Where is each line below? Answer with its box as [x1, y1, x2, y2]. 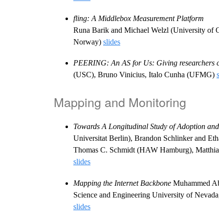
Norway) [73, 38, 103, 46]
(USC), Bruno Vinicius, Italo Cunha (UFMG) [73, 70, 217, 79]
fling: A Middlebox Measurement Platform [73, 14, 204, 23]
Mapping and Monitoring [54, 93, 186, 111]
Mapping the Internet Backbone [73, 178, 171, 187]
